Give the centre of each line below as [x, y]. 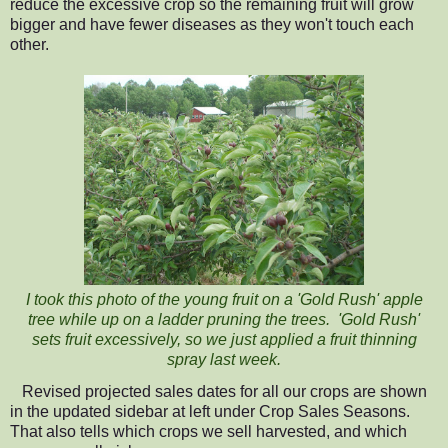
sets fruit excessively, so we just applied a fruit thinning [224, 340]
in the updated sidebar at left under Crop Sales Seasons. [210, 412]
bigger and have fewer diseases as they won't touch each [212, 25]
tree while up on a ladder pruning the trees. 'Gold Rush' [224, 320]
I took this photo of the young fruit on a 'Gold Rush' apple [224, 300]
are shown [390, 392]
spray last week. [224, 360]
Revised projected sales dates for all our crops [187, 392]
